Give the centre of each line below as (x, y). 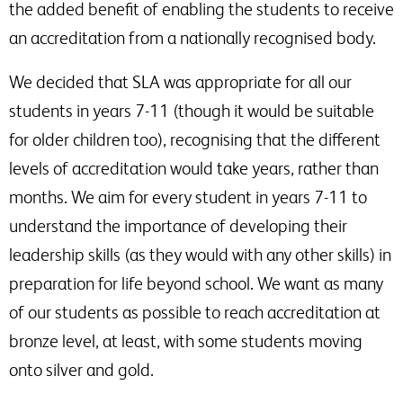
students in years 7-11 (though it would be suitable (192, 110)
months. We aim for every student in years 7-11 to (188, 197)
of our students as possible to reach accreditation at (195, 312)
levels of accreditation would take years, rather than (194, 168)
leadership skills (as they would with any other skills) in (200, 254)
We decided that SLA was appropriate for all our (180, 81)
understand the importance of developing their (178, 225)
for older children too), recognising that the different (195, 139)
